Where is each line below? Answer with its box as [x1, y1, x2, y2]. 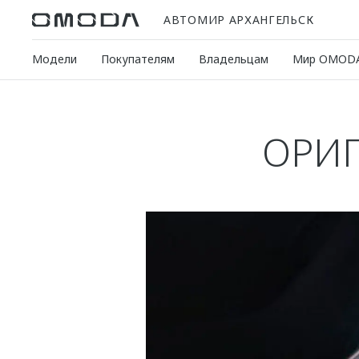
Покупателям [101, 51, 175, 67]
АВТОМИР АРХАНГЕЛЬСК [163, 11, 314, 27]
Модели [32, 51, 77, 67]
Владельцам [199, 51, 268, 67]
